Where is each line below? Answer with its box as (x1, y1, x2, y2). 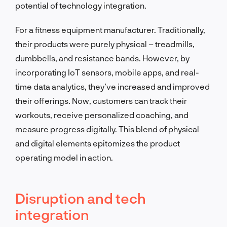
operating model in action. (15, 152, 113, 162)
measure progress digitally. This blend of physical (15, 124, 199, 134)
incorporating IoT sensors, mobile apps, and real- (15, 67, 199, 77)
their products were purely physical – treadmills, (15, 39, 195, 49)
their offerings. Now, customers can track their (15, 95, 187, 105)
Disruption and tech (15, 189, 146, 207)
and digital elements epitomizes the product (15, 138, 180, 148)
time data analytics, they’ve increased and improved (15, 81, 210, 91)
